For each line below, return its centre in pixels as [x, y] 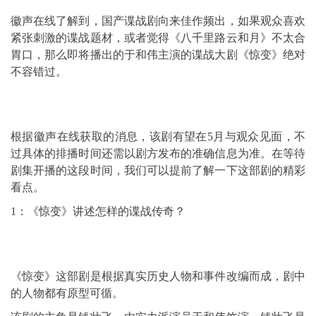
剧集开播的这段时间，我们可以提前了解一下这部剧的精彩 [158, 170]
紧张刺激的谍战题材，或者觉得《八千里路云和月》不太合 [158, 38]
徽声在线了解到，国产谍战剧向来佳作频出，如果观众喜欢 [158, 21]
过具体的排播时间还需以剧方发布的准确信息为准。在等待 [158, 153]
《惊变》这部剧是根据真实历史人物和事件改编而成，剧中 [158, 276]
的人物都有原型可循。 [67, 293]
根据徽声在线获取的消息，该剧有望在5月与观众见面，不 [158, 136]
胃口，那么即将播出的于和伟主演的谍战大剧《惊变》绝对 [158, 55]
